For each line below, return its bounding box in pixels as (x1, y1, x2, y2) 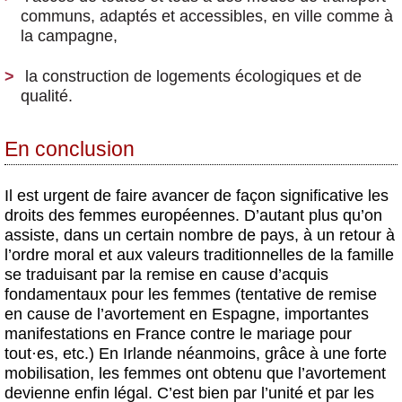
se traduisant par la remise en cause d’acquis (4, 265, 328, 284)
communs (21, 7, 91, 26)
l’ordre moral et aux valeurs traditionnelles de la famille (4, 245, 394, 264)
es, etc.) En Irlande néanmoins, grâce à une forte (37, 344, 387, 363)
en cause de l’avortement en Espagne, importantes (4, 304, 369, 323)
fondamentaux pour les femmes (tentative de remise (4, 284, 377, 303)
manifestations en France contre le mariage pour (4, 324, 352, 343)
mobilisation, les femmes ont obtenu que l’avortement (4, 363, 386, 382)
